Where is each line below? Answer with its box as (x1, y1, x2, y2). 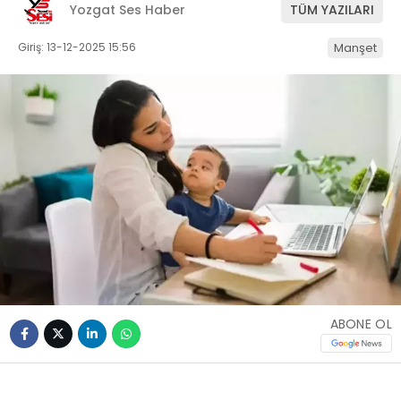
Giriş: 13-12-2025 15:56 (18, 38, 136, 55)
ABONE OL (329, 314, 392, 333)
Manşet (334, 38, 377, 56)
